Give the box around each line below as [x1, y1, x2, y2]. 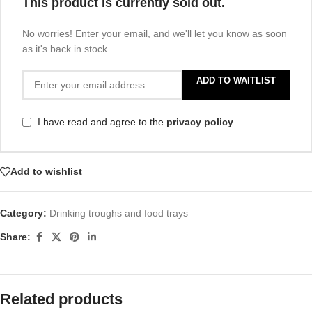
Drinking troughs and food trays [49, 207, 188, 219]
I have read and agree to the [38, 116, 166, 128]
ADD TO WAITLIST [196, 75, 276, 86]
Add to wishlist [10, 166, 82, 178]
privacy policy [166, 116, 233, 128]
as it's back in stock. [22, 43, 110, 55]
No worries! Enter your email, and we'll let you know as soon [22, 28, 287, 40]
